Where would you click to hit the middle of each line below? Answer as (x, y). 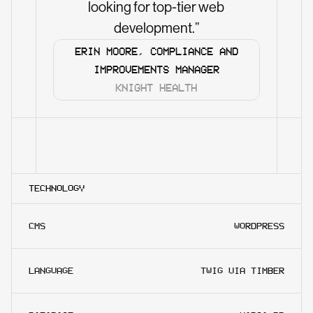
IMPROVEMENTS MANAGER (156, 69)
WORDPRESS (259, 226)
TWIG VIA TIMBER (242, 270)
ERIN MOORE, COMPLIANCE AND (156, 51)
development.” (156, 28)
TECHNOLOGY (57, 188)
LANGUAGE (51, 270)
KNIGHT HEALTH (156, 87)
